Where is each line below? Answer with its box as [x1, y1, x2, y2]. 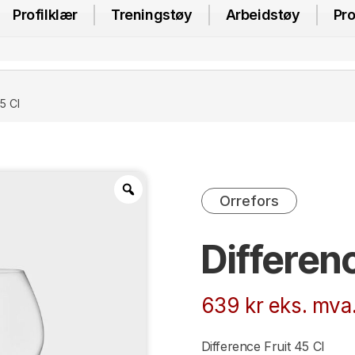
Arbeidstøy [225, 6, 300, 24]
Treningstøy [111, 6, 193, 24]
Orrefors [219, 192, 279, 209]
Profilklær [13, 6, 78, 24]
